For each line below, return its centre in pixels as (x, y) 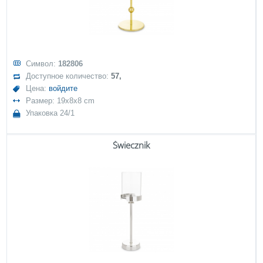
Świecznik (131, 145)
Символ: (42, 64)
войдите (63, 88)
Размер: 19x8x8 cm (60, 101)
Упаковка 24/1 (50, 113)
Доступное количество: (69, 76)
